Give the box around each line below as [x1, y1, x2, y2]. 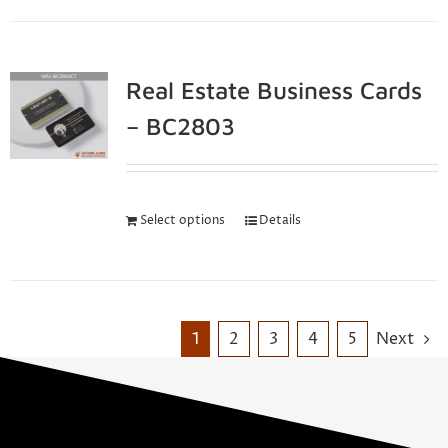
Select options [139, 212, 225, 229]
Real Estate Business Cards [125, 76, 422, 104]
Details [258, 212, 301, 229]
